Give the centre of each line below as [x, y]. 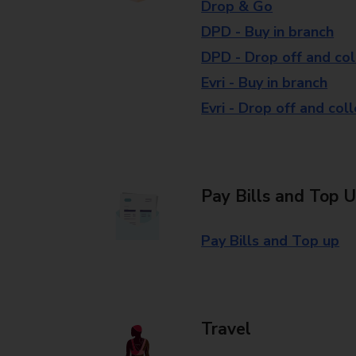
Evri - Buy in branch [265, 83]
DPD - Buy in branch [268, 32]
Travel [226, 329]
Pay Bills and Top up [271, 241]
